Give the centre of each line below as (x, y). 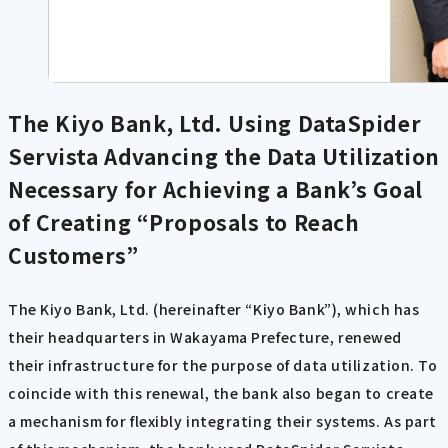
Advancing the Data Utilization (269, 156)
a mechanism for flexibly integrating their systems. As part (223, 420)
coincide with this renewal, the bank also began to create (221, 392)
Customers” (73, 255)
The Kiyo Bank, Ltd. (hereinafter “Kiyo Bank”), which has (214, 308)
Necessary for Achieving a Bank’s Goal (215, 189)
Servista (53, 156)
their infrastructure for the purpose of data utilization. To (223, 364)
